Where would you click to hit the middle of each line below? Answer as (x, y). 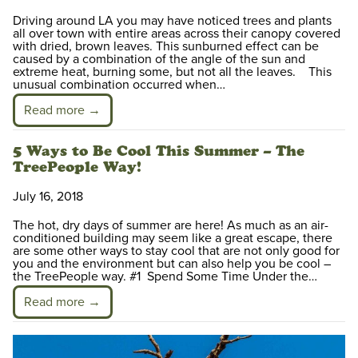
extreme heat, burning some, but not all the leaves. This (172, 72)
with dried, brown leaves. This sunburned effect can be (166, 47)
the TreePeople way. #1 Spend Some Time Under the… (165, 277)
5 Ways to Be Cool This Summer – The (159, 151)
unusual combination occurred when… (119, 85)
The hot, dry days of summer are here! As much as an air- (171, 226)
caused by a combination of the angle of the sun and (159, 60)
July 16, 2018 (48, 197)
